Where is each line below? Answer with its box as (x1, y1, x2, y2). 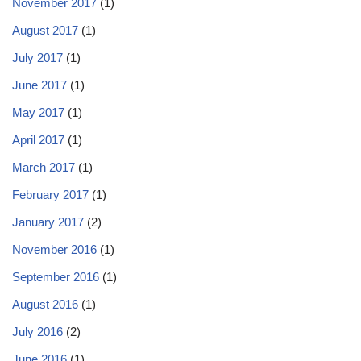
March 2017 (12, 160, 75, 174)
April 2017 (12, 133, 64, 147)
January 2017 (12, 215, 84, 229)
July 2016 (12, 325, 63, 338)
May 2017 (12, 106, 64, 119)
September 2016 (12, 270, 99, 284)
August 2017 (12, 23, 78, 37)
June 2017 (12, 78, 67, 92)
